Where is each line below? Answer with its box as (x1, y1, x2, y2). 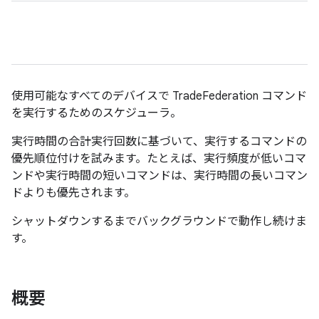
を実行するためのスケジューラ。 (11, 106, 182, 120)
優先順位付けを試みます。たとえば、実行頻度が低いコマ (11, 152, 306, 166)
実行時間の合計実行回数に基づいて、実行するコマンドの (11, 135, 307, 149)
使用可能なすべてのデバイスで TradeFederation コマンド (11, 89, 307, 103)
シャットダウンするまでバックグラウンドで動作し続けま (11, 214, 307, 229)
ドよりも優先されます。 (11, 186, 135, 200)
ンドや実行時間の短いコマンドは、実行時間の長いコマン (11, 169, 308, 183)
